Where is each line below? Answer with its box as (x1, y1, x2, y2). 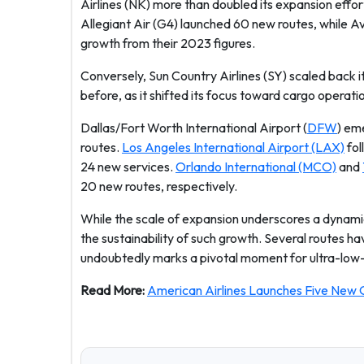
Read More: (80, 282, 147, 298)
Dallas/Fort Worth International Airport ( (80, 119, 307, 136)
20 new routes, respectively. (80, 178, 237, 194)
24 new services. (80, 158, 175, 175)
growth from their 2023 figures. (80, 35, 255, 51)
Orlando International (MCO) (175, 158, 336, 175)
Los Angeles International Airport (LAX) (122, 139, 344, 155)
